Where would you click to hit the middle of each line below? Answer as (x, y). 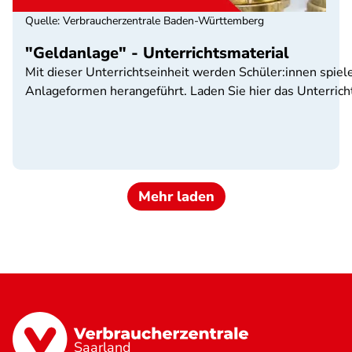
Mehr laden (176, 196)
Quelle (41, 21)
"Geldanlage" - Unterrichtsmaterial (157, 53)
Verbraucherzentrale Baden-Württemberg (163, 21)
